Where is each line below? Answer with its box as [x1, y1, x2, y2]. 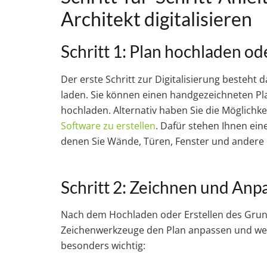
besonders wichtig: [61, 239, 145, 253]
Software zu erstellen [61, 119, 156, 132]
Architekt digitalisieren [61, 7, 252, 30]
